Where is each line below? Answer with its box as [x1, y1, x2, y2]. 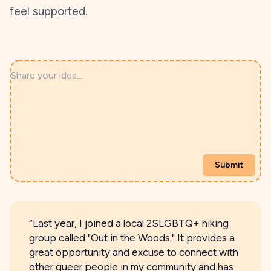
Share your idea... [10, 62, 82, 73]
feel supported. [10, 4, 87, 18]
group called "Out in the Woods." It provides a [29, 232, 235, 244]
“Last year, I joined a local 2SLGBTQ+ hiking [29, 217, 229, 229]
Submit [215, 160, 243, 170]
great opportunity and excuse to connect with [29, 246, 238, 258]
